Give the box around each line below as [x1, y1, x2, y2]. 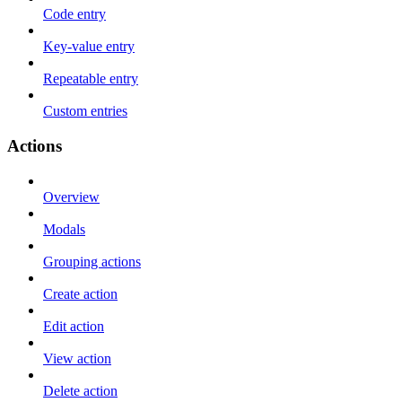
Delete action [43, 382, 118, 398]
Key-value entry [43, 39, 135, 55]
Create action [43, 285, 118, 301]
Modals [43, 221, 85, 237]
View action [43, 350, 111, 366]
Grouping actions [43, 253, 141, 269]
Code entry [43, 6, 106, 22]
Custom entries [43, 103, 127, 119]
